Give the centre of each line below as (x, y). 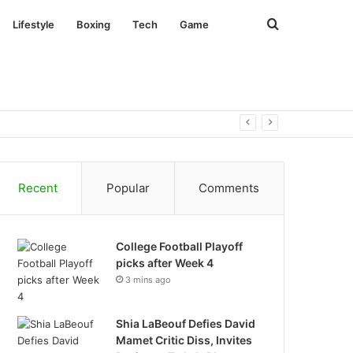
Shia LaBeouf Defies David (186, 323)
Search (298, 24)
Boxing (93, 24)
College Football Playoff (180, 246)
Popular (128, 188)
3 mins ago (149, 280)
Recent (37, 188)
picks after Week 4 (165, 263)
